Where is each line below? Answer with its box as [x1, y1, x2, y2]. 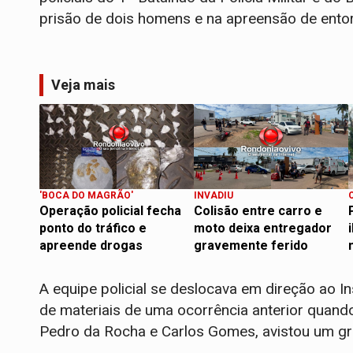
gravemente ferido [194, 238, 308, 254]
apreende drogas [39, 238, 143, 254]
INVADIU [194, 190, 233, 202]
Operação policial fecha [39, 203, 181, 219]
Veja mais [51, 76, 115, 94]
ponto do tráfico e [39, 221, 147, 236]
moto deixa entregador [194, 221, 332, 236]
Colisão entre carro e [194, 203, 322, 219]
